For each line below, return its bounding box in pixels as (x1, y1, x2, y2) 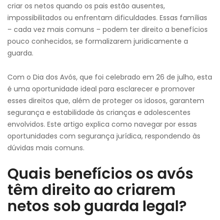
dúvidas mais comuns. (7, 143, 84, 153)
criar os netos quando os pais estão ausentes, (7, 1, 165, 11)
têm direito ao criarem (7, 180, 176, 200)
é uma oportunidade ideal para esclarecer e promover (7, 84, 195, 94)
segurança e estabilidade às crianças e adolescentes (7, 108, 191, 117)
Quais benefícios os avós (7, 164, 193, 184)
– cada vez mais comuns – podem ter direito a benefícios (7, 25, 208, 34)
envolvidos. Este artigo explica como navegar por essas (7, 119, 197, 129)
